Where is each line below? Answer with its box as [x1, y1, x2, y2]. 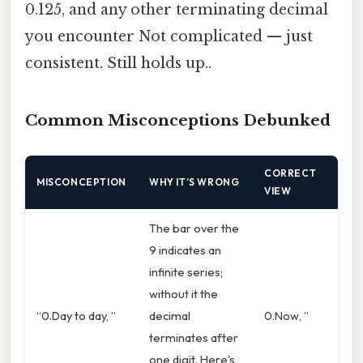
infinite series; [149, 264, 223, 280]
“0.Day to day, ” [36, 308, 116, 324]
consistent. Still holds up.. [25, 54, 211, 73]
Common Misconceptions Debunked [25, 111, 331, 130]
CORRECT [264, 167, 317, 180]
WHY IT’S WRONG [149, 176, 240, 189]
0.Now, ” [264, 308, 309, 324]
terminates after [149, 330, 238, 346]
